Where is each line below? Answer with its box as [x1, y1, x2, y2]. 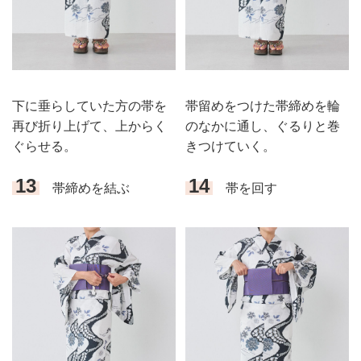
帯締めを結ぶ [39, 181, 130, 196]
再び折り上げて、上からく [12, 118, 167, 133]
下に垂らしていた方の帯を [12, 98, 167, 113]
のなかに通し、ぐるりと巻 [185, 118, 340, 133]
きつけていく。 [185, 139, 276, 153]
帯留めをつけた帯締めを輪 [185, 98, 340, 113]
